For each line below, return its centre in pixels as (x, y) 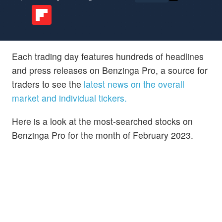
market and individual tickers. (69, 98)
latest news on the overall (134, 84)
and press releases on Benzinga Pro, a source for (110, 70)
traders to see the (48, 84)
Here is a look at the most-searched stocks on (102, 121)
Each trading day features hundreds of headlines (108, 56)
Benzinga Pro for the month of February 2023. (103, 135)
